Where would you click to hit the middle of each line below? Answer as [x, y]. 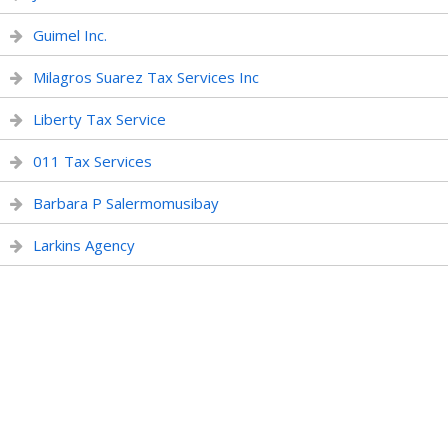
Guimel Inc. [70, 35]
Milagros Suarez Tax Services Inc [146, 77]
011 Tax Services [92, 161]
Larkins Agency [84, 245]
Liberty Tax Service [99, 119]
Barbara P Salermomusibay [126, 203]
